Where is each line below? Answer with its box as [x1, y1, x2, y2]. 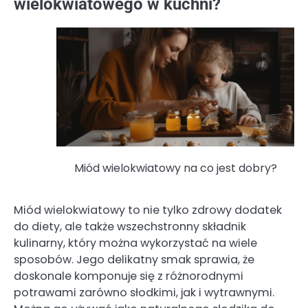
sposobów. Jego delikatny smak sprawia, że [14, 252, 254, 268]
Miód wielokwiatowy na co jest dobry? [74, 160, 277, 177]
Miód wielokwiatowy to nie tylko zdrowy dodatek [14, 202, 282, 219]
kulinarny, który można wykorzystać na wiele [14, 235, 257, 252]
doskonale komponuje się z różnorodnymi [14, 268, 243, 285]
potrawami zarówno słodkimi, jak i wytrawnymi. [14, 285, 274, 301]
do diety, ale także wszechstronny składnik [14, 219, 246, 235]
